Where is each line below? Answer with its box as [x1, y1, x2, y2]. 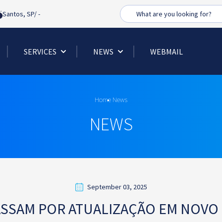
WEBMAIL [150, 46, 183, 56]
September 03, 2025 [87, 182, 147, 191]
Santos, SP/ [2, 9, 38, 18]
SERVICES [24, 46, 56, 56]
